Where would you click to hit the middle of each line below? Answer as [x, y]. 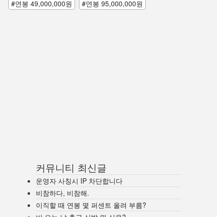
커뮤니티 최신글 [71, 167]
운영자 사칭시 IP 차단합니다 [79, 181]
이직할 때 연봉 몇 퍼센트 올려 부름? [91, 205]
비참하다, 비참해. [62, 193]
